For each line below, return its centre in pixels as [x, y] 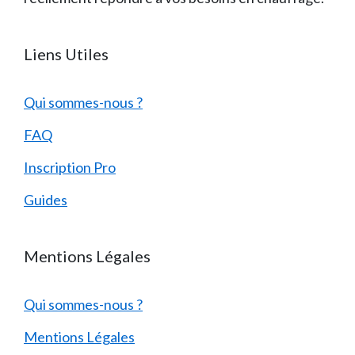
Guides [46, 199]
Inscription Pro [70, 167]
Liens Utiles [66, 53]
